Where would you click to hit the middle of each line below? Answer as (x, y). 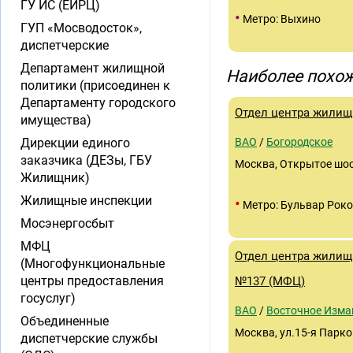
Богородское (299, 142)
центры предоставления (92, 281)
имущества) (56, 120)
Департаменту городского (98, 103)
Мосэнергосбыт (67, 223)
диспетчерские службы (89, 338)
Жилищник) (55, 178)
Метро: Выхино (281, 19)
